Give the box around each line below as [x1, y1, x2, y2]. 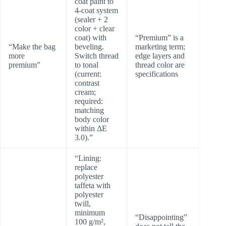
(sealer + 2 [75, 15, 108, 24]
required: [75, 97, 103, 106]
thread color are [135, 61, 185, 70]
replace [75, 163, 97, 172]
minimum [75, 208, 105, 217]
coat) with [75, 33, 106, 42]
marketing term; [135, 42, 185, 51]
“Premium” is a [135, 33, 184, 42]
